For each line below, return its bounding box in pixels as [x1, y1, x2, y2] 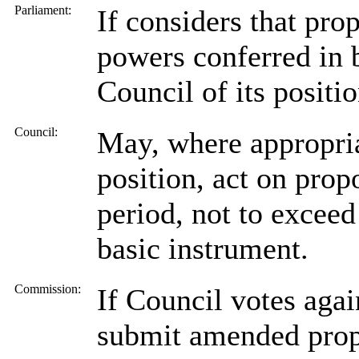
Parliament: [14, 2, 71, 17]
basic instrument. [97, 231, 309, 265]
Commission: [14, 281, 81, 296]
